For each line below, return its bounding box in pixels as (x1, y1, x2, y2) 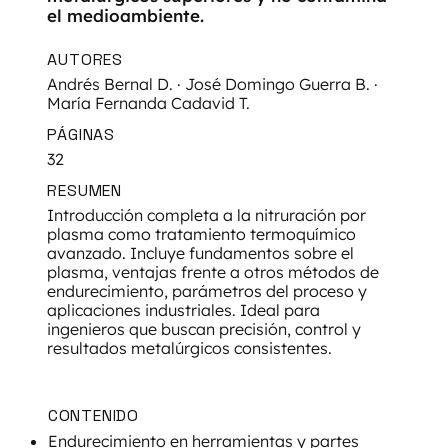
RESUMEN (47, 180, 122, 202)
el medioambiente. (47, 4, 205, 26)
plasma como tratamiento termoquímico (47, 224, 357, 245)
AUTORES (47, 48, 123, 70)
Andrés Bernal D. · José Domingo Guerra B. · (47, 74, 379, 95)
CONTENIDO (47, 404, 139, 426)
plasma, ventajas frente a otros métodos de (47, 262, 380, 283)
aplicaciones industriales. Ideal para (47, 300, 321, 321)
